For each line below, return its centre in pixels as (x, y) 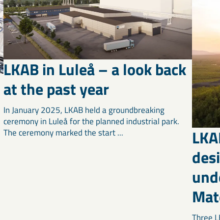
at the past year (56, 89)
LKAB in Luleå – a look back (95, 69)
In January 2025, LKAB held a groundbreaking (84, 110)
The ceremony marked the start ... (63, 133)
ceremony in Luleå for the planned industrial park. (91, 122)
